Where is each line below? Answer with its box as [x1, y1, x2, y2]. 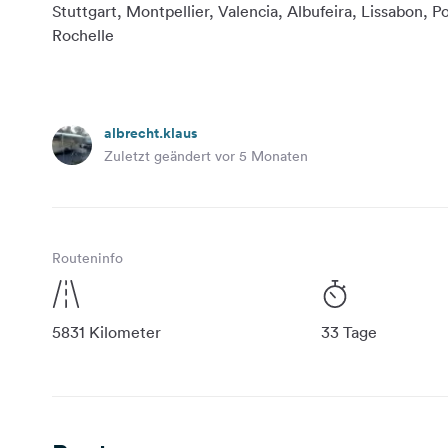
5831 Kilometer [52, 321, 161, 342]
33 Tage [321, 321, 377, 342]
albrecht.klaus [104, 122, 197, 143]
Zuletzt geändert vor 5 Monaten [104, 146, 308, 165]
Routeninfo [52, 248, 123, 267]
